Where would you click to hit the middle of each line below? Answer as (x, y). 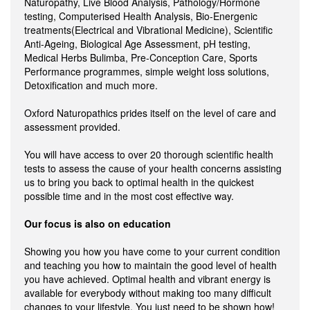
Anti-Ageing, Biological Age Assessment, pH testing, (137, 44)
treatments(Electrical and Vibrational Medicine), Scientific (148, 30)
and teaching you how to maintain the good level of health (151, 265)
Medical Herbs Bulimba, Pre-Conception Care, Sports (141, 57)
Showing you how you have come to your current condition (152, 251)
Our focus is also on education (98, 224)
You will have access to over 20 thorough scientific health (149, 154)
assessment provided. (72, 127)
